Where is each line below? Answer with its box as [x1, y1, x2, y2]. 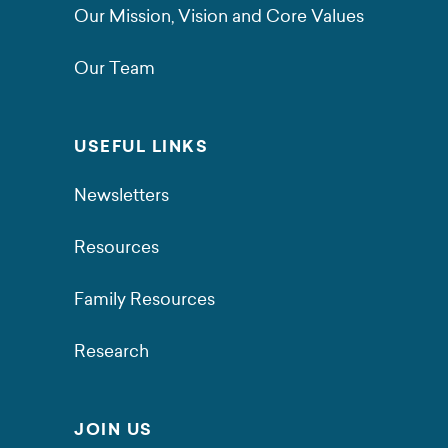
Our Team [74, 57, 155, 79]
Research [74, 340, 149, 362]
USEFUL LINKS [74, 136, 208, 157]
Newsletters [74, 184, 169, 206]
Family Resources [74, 288, 215, 310]
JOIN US [74, 419, 153, 440]
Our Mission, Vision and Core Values [74, 5, 364, 27]
